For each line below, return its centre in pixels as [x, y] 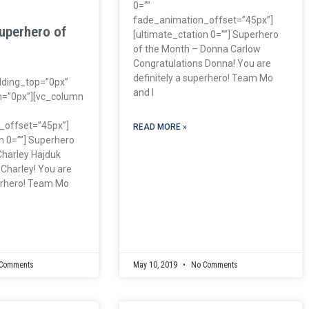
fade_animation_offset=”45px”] [203, 20]
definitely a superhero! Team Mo [203, 78]
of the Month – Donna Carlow [197, 49]
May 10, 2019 [156, 265]
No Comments [213, 265]
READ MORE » [160, 127]
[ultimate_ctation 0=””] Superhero [206, 34]
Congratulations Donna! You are [202, 63]
